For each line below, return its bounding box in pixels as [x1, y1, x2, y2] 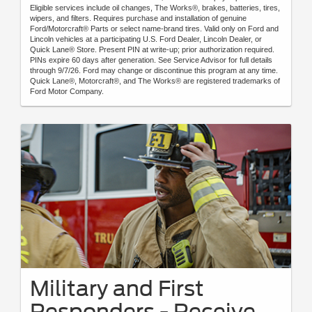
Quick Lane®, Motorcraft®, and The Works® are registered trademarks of [30, 76, 280, 85]
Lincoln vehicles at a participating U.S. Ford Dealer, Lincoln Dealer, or [30, 34, 262, 43]
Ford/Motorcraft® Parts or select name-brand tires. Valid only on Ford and [30, 24, 279, 33]
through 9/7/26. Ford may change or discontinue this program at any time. [30, 65, 278, 75]
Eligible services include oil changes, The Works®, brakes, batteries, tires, [30, 3, 280, 12]
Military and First [30, 275, 204, 301]
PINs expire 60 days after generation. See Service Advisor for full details [30, 55, 272, 64]
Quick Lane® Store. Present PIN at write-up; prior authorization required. [30, 45, 274, 54]
